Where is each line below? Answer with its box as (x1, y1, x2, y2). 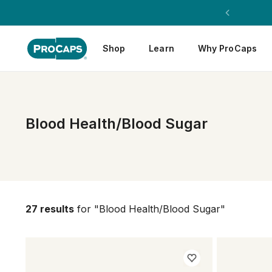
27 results (25, 203, 74, 215)
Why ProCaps (197, 42, 257, 53)
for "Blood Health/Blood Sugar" (74, 203, 225, 215)
